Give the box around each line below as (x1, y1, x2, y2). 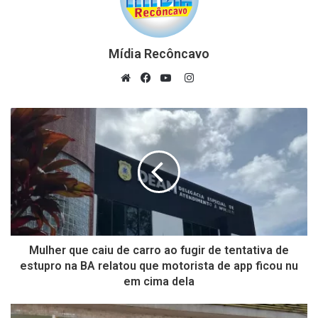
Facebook (148, 88, 197, 102)
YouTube (168, 88, 212, 102)
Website (128, 88, 169, 102)
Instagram (192, 70, 243, 84)
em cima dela (124, 275, 194, 289)
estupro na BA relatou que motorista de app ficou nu (20, 259, 298, 273)
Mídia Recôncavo (109, 46, 209, 62)
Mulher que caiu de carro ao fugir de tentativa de (29, 243, 289, 258)
